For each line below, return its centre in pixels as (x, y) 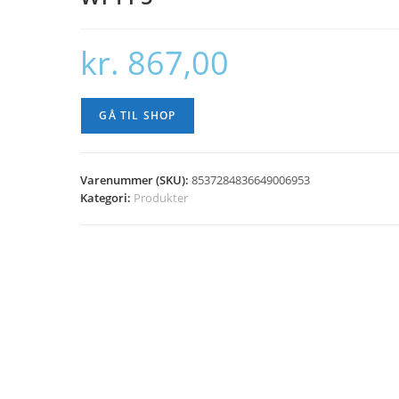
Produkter (161, 198)
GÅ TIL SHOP (138, 115)
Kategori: (107, 198)
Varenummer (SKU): (136, 180)
